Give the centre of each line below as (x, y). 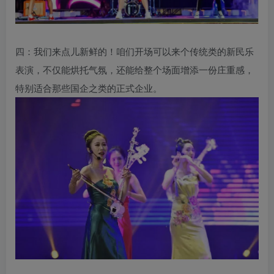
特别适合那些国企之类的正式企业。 (89, 88)
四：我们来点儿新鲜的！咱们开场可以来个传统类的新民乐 (135, 51)
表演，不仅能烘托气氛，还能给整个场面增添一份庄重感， (135, 70)
